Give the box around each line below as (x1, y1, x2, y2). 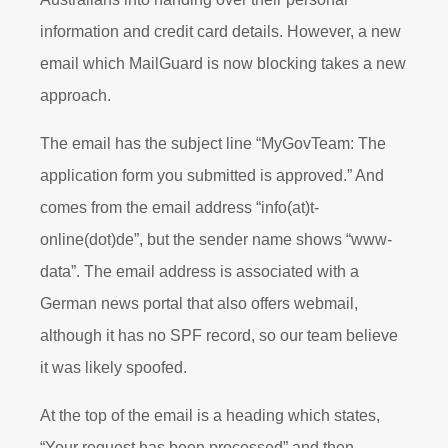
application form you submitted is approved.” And (40, 167, 384, 184)
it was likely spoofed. (40, 359, 191, 376)
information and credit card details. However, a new (40, 23, 401, 40)
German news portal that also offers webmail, (40, 295, 358, 312)
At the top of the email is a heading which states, (40, 407, 380, 424)
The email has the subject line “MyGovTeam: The (40, 135, 386, 152)
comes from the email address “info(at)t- (40, 199, 319, 216)
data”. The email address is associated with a (40, 263, 359, 280)
